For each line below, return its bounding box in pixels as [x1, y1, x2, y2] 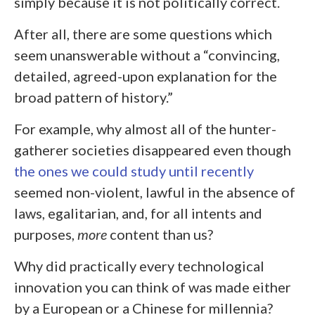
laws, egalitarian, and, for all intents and [14, 205, 262, 222]
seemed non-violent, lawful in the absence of [14, 184, 295, 201]
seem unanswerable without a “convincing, [14, 46, 280, 64]
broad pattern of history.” [14, 89, 173, 106]
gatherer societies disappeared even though [14, 141, 291, 159]
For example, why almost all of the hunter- [14, 120, 276, 138]
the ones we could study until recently [14, 162, 254, 180]
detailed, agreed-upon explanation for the [14, 67, 277, 85]
